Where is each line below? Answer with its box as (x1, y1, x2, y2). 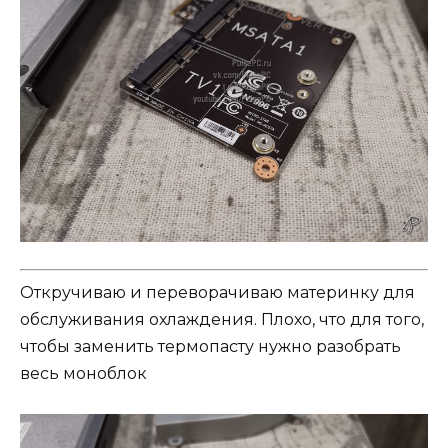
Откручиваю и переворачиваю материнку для (20, 283, 415, 303)
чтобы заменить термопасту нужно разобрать (20, 337, 401, 357)
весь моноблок (20, 364, 147, 384)
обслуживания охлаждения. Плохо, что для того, (20, 310, 424, 330)
